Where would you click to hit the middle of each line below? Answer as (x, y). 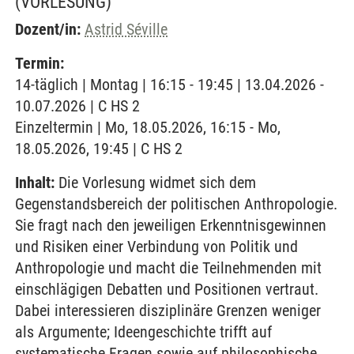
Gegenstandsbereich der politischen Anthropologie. (176, 204)
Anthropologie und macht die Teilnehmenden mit (168, 268)
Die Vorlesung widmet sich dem (155, 183)
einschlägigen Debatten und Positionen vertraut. (167, 289)
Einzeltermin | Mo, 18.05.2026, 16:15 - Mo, (148, 127)
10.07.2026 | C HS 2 (77, 106)
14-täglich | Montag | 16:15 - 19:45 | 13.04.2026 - (169, 85)
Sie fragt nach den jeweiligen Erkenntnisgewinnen (171, 225)
